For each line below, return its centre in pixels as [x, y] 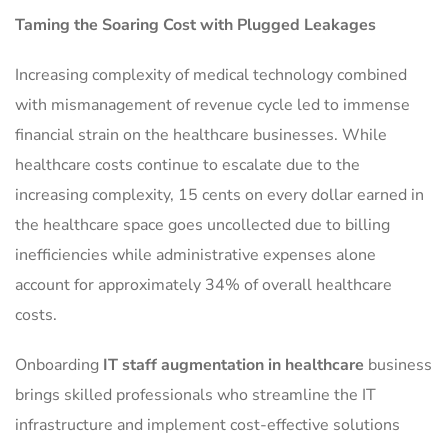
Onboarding [59, 365]
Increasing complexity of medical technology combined [211, 75]
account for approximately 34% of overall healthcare [203, 285]
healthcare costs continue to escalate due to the [187, 165]
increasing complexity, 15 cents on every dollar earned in [219, 195]
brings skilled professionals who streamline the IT [195, 395]
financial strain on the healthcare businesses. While [201, 135]
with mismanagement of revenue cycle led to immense [212, 105]
